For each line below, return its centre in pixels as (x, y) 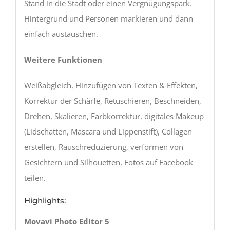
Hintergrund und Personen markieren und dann (108, 18)
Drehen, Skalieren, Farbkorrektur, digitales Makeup (114, 116)
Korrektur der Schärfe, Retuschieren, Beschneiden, (112, 100)
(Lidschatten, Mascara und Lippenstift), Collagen (108, 131)
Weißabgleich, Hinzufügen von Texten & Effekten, (111, 85)
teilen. (35, 177)
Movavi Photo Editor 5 (66, 222)
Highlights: (45, 200)
